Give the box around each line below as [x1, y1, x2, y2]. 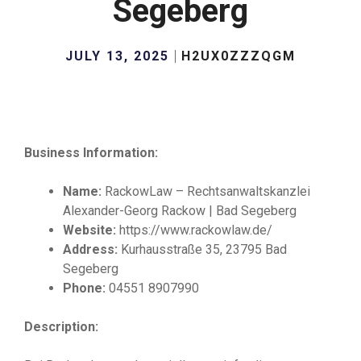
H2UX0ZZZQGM [181, 48, 296, 64]
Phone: [63, 280, 106, 296]
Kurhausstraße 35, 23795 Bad [118, 242, 287, 257]
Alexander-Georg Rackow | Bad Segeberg [63, 203, 297, 218]
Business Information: [24, 145, 158, 160]
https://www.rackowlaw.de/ [116, 222, 272, 238]
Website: [63, 222, 116, 238]
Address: [63, 242, 118, 257]
